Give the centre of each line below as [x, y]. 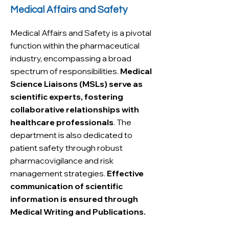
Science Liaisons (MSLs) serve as [76, 84]
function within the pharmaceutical [75, 45]
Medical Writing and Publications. [78, 212]
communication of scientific [66, 186]
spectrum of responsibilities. [65, 71]
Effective [125, 173]
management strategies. [59, 173]
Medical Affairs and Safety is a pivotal [81, 33]
